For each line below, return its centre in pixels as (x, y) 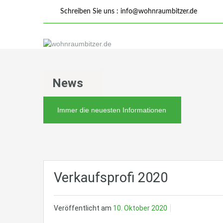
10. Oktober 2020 (140, 208)
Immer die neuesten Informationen (112, 110)
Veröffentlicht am (83, 208)
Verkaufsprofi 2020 (111, 178)
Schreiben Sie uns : (89, 11)
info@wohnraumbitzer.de (159, 11)
